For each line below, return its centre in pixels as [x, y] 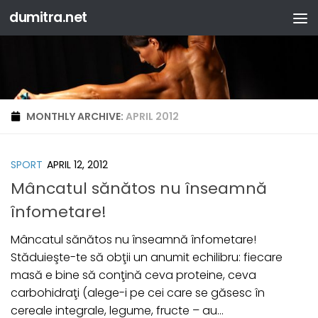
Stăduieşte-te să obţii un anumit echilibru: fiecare [147, 257]
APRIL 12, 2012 [77, 165]
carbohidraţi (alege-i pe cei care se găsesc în [138, 292]
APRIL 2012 [152, 117]
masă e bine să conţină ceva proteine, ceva [133, 275]
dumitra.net [48, 17]
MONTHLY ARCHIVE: [76, 117]
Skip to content [65, 22]
